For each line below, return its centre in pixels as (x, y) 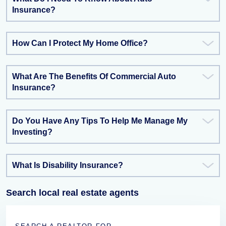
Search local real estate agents (72, 193)
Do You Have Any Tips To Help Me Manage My (100, 121)
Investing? (32, 132)
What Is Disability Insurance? (68, 165)
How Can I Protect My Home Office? (80, 43)
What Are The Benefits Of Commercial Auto (94, 76)
